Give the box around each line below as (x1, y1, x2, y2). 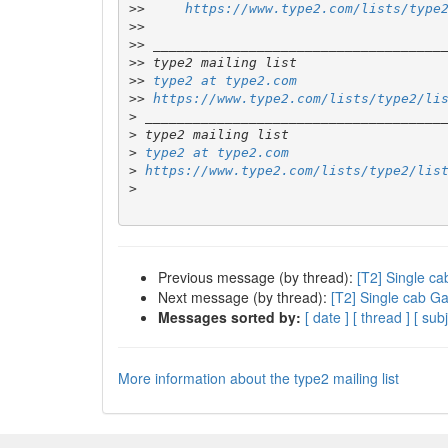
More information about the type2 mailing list (118, 368, 399, 388)
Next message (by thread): (158, 287, 331, 307)
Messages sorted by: (158, 307, 301, 327)
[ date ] (305, 307, 349, 327)
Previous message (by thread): (158, 267, 357, 287)
